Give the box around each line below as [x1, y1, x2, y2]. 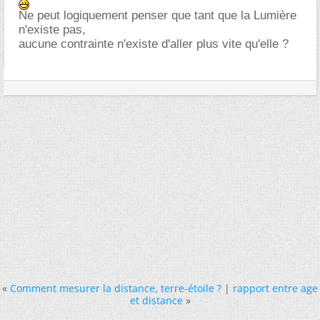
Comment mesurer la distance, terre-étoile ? [10, 281, 221, 295]
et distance [129, 293, 183, 307]
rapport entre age [233, 281, 318, 295]
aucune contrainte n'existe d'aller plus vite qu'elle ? [19, 36, 289, 51]
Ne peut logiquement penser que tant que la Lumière [19, 8, 296, 22]
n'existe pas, [19, 22, 86, 36]
